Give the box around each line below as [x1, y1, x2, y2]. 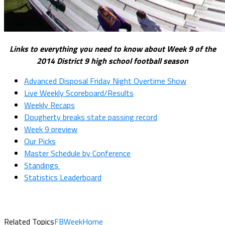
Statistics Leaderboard [24, 171, 101, 183]
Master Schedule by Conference [24, 147, 131, 159]
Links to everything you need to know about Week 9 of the [9, 42, 216, 55]
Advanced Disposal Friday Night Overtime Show [24, 74, 186, 87]
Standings [24, 159, 60, 171]
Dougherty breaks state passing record [24, 110, 157, 123]
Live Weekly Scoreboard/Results [24, 86, 134, 99]
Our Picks [24, 135, 56, 147]
